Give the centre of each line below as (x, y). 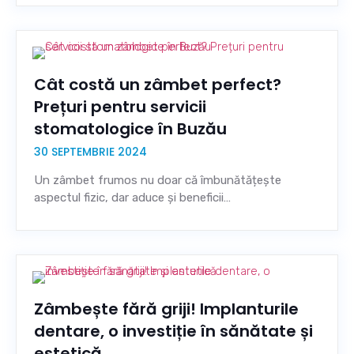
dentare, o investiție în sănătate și (173, 331)
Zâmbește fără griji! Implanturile (166, 309)
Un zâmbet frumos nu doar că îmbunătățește (158, 180)
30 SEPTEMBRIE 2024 (90, 152)
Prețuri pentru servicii (120, 107)
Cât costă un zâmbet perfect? (158, 85)
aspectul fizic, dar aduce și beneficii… (132, 198)
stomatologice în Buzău (130, 129)
